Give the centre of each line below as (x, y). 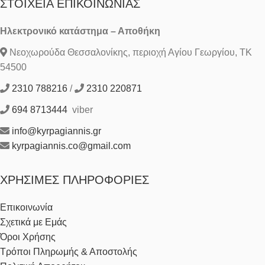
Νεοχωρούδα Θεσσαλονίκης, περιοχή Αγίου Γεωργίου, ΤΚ (130, 52)
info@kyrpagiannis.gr (56, 131)
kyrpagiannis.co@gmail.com (71, 146)
